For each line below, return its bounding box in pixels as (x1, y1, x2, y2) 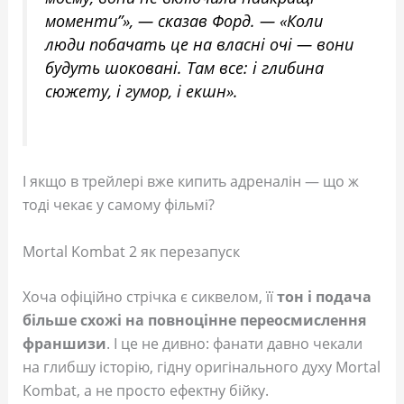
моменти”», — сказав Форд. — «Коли (44, 9, 323, 32)
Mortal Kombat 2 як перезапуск (22, 242, 240, 262)
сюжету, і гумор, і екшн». (44, 79, 238, 102)
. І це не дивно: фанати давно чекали (106, 334, 363, 354)
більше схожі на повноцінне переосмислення (22, 310, 366, 331)
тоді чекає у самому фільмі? (22, 195, 215, 216)
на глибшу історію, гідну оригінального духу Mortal (22, 357, 381, 378)
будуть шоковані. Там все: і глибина (44, 56, 324, 78)
